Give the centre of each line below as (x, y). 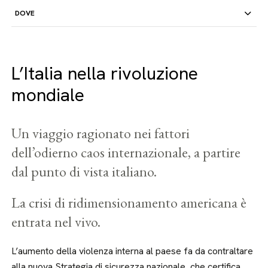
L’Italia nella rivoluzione (105, 73)
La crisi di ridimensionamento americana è (129, 202)
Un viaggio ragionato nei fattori (101, 133)
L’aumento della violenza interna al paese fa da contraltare (133, 251)
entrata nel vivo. (56, 222)
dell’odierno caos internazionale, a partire (126, 152)
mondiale (48, 95)
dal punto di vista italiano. (84, 171)
